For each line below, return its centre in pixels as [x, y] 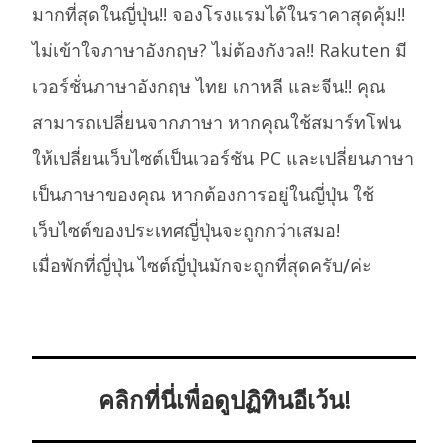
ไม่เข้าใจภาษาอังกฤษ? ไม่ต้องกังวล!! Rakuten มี [220, 50]
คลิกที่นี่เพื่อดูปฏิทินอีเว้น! [224, 400]
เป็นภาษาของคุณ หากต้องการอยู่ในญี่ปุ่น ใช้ [203, 194]
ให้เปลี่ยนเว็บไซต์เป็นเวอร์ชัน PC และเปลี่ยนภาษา [223, 158]
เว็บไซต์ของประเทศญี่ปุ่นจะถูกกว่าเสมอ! [186, 230]
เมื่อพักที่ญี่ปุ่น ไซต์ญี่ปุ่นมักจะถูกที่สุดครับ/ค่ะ [202, 266]
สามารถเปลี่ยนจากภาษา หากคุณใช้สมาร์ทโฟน [217, 122]
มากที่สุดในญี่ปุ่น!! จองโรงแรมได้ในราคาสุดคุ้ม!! [219, 14]
